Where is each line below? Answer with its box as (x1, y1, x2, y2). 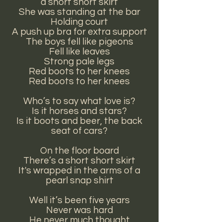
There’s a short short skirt (23, 156, 135, 166)
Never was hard (46, 205, 113, 215)
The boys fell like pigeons (25, 37, 133, 47)
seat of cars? (51, 126, 108, 136)
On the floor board (40, 146, 119, 156)
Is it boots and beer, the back (16, 116, 142, 126)
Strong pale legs (44, 56, 114, 66)
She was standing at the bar (18, 7, 140, 17)
